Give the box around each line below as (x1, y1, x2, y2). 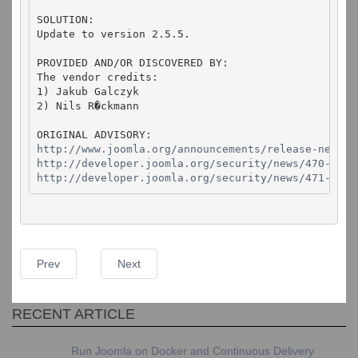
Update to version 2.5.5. (37, 28, 190, 40)
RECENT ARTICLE (12, 306, 135, 322)
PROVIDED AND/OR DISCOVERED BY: (37, 57, 229, 69)
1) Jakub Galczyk (37, 86, 139, 97)
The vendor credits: (37, 71, 158, 83)
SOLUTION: (37, 14, 94, 26)
